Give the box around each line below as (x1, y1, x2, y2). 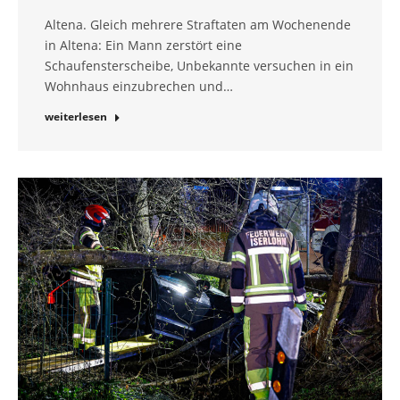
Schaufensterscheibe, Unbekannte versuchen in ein (45, 57, 354, 75)
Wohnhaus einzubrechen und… (45, 78, 233, 96)
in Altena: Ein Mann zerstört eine (45, 37, 242, 54)
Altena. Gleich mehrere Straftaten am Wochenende (45, 16, 351, 34)
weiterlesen (45, 109, 107, 125)
